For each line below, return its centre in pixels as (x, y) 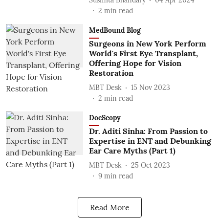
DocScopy (105, 118)
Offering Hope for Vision (135, 63)
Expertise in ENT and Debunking (150, 141)
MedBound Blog (115, 30)
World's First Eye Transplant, (143, 53)
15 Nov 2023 (150, 87)
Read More (109, 207)
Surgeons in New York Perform (147, 44)
